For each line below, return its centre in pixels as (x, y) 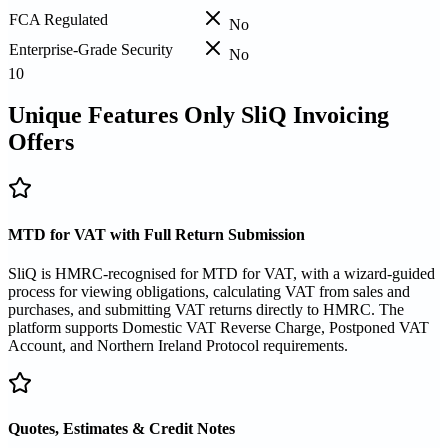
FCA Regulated (58, 19)
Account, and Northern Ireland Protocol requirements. (178, 345)
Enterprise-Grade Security (91, 49)
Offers (41, 142)
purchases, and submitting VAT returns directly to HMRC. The (206, 309)
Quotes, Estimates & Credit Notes (121, 429)
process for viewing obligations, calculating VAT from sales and (209, 291)
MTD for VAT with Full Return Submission (156, 234)
